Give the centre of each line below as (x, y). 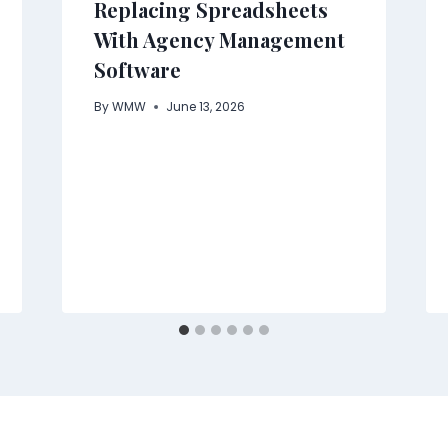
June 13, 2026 (205, 107)
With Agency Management (219, 40)
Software (137, 70)
